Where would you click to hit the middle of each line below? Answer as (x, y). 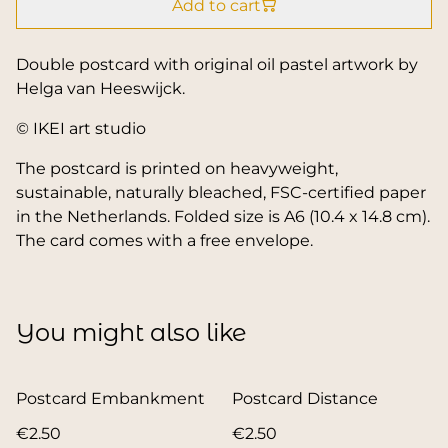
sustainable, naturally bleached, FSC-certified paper (221, 192)
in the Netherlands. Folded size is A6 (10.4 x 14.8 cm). (223, 216)
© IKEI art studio (81, 128)
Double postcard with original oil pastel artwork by (217, 64)
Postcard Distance (305, 398)
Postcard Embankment (110, 398)
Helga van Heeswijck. (100, 88)
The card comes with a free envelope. (164, 240)
